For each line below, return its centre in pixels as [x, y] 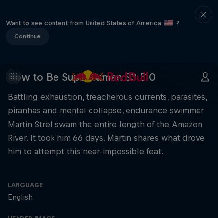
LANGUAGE [25, 185]
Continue [27, 36]
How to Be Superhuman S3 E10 [82, 77]
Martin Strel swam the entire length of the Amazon [105, 124]
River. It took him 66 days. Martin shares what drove [106, 138]
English [20, 197]
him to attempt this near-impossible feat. [85, 151]
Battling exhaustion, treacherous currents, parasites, [107, 97]
